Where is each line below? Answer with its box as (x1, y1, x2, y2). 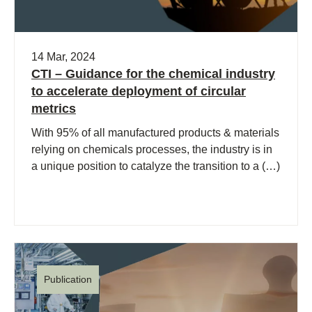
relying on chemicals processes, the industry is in (31, 143, 272, 155)
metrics (31, 102, 76, 116)
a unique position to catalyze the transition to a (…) (31, 160, 280, 172)
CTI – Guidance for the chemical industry (31, 67, 275, 81)
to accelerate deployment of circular (31, 84, 246, 98)
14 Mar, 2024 (31, 51, 95, 63)
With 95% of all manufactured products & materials (31, 127, 279, 139)
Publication (44, 274, 92, 285)
